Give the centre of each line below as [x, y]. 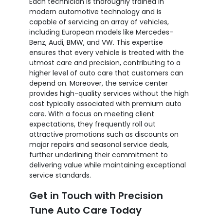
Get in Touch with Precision [96, 195]
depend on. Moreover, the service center [99, 83]
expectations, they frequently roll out [92, 124]
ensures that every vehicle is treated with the [107, 52]
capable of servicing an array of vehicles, [99, 22]
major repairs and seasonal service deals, [99, 144]
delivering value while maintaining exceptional [108, 165]
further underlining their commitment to [99, 154]
